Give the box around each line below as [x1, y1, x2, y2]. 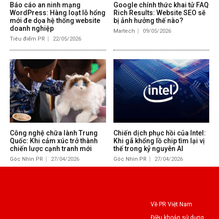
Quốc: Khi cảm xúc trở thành [10, 137, 98, 145]
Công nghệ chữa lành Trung [10, 129, 98, 137]
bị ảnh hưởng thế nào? [113, 17, 183, 25]
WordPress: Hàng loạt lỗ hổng [10, 9, 106, 17]
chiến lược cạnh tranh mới [10, 145, 92, 153]
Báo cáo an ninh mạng [10, 1, 81, 9]
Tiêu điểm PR [10, 36, 45, 43]
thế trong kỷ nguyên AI [113, 145, 183, 153]
